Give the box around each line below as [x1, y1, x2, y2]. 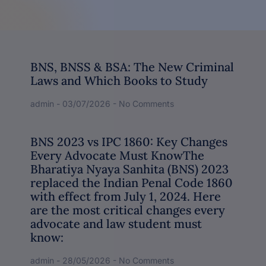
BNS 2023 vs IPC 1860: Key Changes [30, 134, 227, 149]
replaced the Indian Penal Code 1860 [30, 175, 233, 190]
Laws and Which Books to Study [30, 72, 208, 88]
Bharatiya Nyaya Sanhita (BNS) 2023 [30, 161, 229, 176]
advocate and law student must [30, 216, 202, 231]
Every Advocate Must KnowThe [30, 147, 204, 163]
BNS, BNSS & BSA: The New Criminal [30, 59, 234, 74]
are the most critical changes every [30, 202, 225, 217]
